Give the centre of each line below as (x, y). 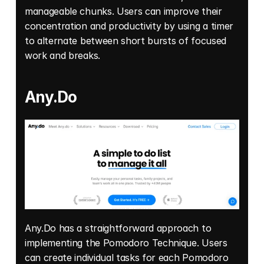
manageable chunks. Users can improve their (123, 11)
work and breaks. (64, 56)
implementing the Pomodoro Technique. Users (126, 243)
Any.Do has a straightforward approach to (118, 228)
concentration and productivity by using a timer (129, 26)
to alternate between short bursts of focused (126, 41)
